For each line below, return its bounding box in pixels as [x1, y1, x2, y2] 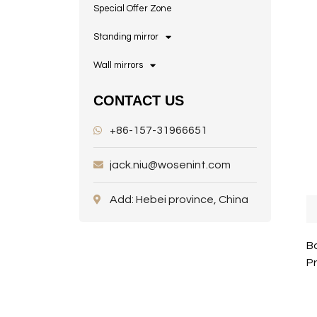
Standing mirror [93, 32, 158, 42]
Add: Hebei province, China [109, 194, 248, 206]
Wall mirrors [93, 60, 143, 71]
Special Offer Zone [93, 4, 172, 14]
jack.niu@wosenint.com [109, 159, 231, 171]
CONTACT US [93, 93, 184, 109]
